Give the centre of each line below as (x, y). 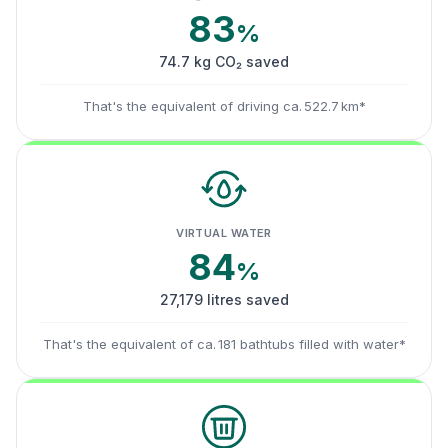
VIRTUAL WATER (224, 233)
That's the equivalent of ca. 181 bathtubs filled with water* (224, 344)
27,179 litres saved (224, 299)
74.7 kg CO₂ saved (224, 61)
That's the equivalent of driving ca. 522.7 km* (224, 106)
